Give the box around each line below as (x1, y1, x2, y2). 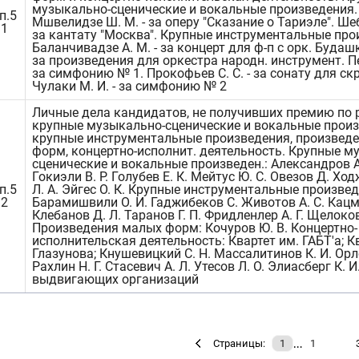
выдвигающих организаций (32, 272, 199, 287)
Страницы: (213, 337, 265, 349)
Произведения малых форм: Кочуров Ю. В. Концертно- (32, 220, 357, 236)
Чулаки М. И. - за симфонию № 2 (32, 79, 227, 94)
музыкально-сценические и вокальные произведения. (32, 2, 357, 17)
